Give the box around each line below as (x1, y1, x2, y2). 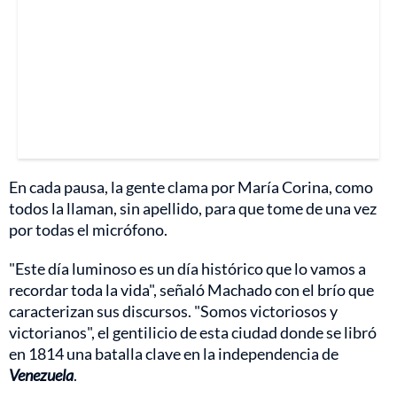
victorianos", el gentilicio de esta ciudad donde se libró (9, 322, 377, 342)
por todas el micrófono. (9, 219, 167, 239)
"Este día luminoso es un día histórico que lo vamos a (9, 258, 366, 278)
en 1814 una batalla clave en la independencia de (9, 343, 339, 363)
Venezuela (9, 364, 74, 385)
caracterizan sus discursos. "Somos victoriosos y (9, 300, 338, 321)
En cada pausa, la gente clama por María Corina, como (9, 176, 373, 197)
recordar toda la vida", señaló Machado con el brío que (9, 279, 374, 300)
